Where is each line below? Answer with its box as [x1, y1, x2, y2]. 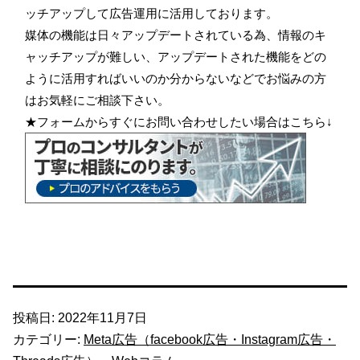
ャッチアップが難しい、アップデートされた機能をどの [25, 49, 326, 63]
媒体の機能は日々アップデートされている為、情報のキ [25, 27, 326, 42]
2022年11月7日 [58, 310, 147, 325]
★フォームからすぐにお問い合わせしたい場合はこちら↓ [25, 114, 333, 129]
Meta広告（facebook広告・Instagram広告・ [84, 332, 336, 346]
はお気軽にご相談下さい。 [25, 92, 170, 107]
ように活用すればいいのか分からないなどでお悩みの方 [25, 71, 326, 85]
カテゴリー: [13, 332, 84, 346]
